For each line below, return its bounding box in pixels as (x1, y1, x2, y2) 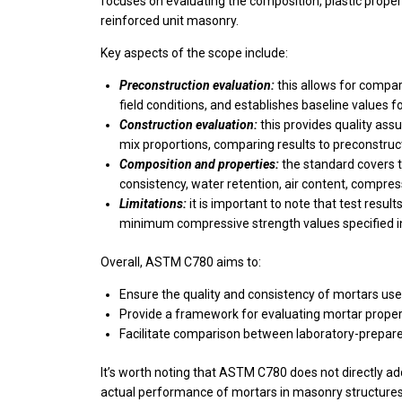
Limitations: (119, 197, 187, 211)
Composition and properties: (119, 157, 279, 171)
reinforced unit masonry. (100, 13, 239, 28)
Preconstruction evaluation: (119, 78, 275, 92)
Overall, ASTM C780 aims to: (100, 255, 261, 269)
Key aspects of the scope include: (100, 46, 288, 60)
